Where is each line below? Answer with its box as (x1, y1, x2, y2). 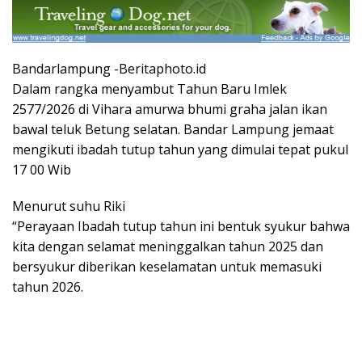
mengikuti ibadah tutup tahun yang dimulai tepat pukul (12, 141, 348, 159)
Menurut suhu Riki (12, 197, 125, 216)
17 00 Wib (12, 161, 71, 179)
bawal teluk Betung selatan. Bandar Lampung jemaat (12, 120, 334, 139)
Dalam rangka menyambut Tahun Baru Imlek (12, 80, 287, 99)
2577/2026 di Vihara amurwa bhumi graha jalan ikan (12, 100, 327, 119)
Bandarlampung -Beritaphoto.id (12, 60, 206, 78)
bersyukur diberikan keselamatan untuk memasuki (12, 258, 322, 276)
